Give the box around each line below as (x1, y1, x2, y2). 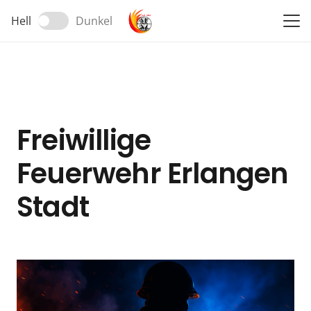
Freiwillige (17, 121, 151, 160)
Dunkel (75, 13, 112, 28)
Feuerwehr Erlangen (17, 154, 289, 194)
